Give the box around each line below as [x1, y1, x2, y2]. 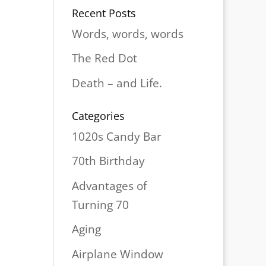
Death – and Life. [71, 75, 162, 91]
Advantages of [71, 178, 147, 194]
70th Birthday [71, 153, 145, 169]
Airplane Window [71, 246, 163, 262]
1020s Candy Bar [71, 128, 161, 144]
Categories [71, 108, 125, 123]
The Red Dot [71, 50, 137, 66]
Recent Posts [71, 5, 136, 20]
